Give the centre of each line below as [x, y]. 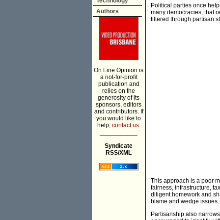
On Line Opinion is [119, 70]
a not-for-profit [119, 77]
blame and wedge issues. [185, 202]
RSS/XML [119, 153]
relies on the [119, 91]
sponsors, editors [119, 105]
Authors [108, 11]
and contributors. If [119, 111]
